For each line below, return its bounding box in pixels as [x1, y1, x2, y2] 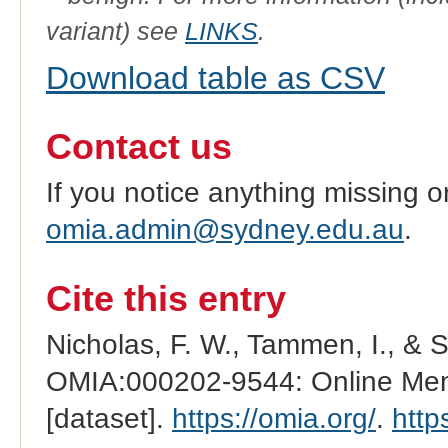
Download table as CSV [45, 59, 385, 96]
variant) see [45, 16, 185, 45]
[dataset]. [45, 403, 172, 435]
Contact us [45, 127, 232, 168]
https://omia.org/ [171, 403, 376, 435]
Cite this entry [45, 279, 286, 320]
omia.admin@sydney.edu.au [45, 214, 404, 246]
